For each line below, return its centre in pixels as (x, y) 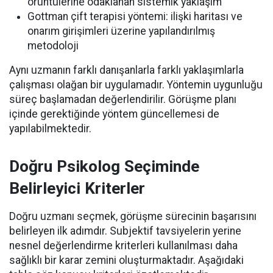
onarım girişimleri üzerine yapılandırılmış (121, 31)
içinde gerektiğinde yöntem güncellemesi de (114, 114)
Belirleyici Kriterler (77, 189)
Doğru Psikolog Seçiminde (104, 167)
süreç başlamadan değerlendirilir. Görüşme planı (123, 100)
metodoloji (53, 46)
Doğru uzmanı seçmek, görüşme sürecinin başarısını (133, 217)
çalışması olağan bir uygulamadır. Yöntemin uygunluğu (136, 85)
